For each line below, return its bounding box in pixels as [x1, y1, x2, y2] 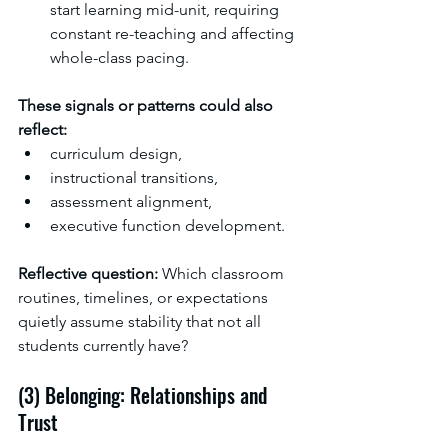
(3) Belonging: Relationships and [18, 380, 272, 410]
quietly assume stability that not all [18, 312, 265, 331]
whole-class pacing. [50, 48, 189, 67]
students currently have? [18, 336, 192, 355]
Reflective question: [18, 264, 162, 283]
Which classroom [162, 264, 288, 283]
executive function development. [50, 216, 285, 235]
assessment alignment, [50, 192, 212, 211]
